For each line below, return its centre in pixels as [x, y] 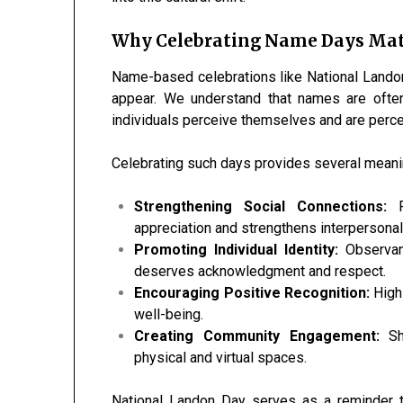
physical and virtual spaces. [221, 358]
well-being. [169, 314]
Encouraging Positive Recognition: [252, 293]
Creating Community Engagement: [257, 336]
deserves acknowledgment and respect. [260, 271]
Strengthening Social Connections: [261, 206]
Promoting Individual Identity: [237, 250]
